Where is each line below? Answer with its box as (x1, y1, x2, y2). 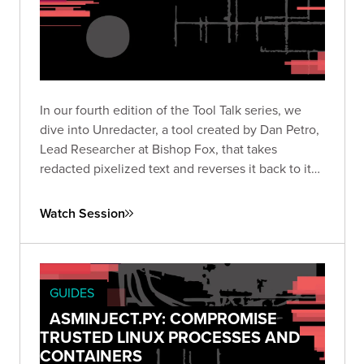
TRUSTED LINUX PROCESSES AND (40, 324, 300, 349)
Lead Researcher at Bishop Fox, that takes (40, 139, 277, 158)
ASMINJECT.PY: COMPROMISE (50, 305, 277, 330)
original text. (40, 178, 110, 197)
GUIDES (50, 283, 94, 301)
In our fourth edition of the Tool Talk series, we (40, 100, 301, 119)
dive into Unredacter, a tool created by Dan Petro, (40, 119, 319, 138)
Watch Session (40, 203, 125, 223)
